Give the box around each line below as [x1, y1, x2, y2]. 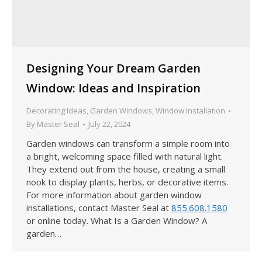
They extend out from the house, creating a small [26, 163, 225, 175]
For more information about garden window [26, 189, 202, 201]
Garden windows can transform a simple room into [26, 137, 230, 150]
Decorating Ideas [26, 105, 87, 116]
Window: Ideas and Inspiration [26, 80, 201, 96]
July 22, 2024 [88, 119, 130, 130]
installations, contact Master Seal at [26, 202, 171, 214]
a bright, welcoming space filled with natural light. [26, 150, 223, 163]
